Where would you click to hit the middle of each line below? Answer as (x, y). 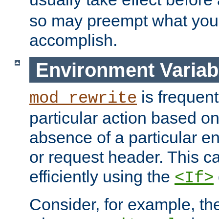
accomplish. (73, 40)
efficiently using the (102, 177)
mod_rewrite (83, 99)
